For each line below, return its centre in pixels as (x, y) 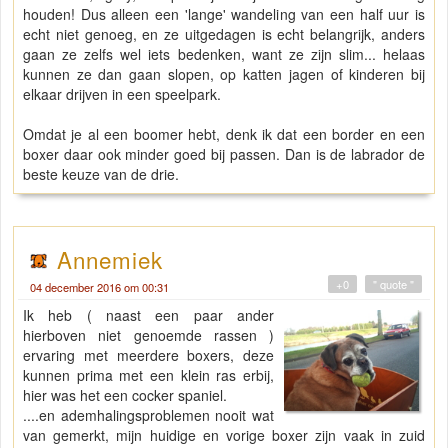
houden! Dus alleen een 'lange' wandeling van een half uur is (224, 14)
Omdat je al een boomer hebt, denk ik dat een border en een (224, 134)
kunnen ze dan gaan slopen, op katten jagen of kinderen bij (224, 74)
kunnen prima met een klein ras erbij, (149, 375)
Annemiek (110, 259)
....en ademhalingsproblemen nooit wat (149, 415)
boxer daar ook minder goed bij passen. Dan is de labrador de (224, 154)
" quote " (393, 284)
